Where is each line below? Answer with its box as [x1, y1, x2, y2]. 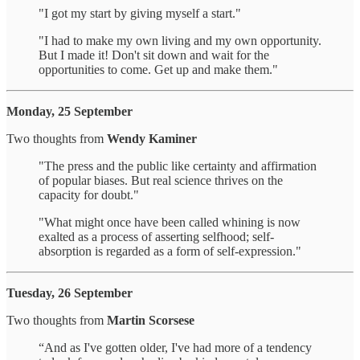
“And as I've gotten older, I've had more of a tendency [39, 340, 312, 354]
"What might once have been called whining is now [39, 215, 301, 229]
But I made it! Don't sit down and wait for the [39, 47, 269, 62]
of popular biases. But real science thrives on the [39, 173, 283, 187]
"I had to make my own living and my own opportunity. [39, 33, 321, 47]
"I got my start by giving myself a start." [39, 6, 241, 20]
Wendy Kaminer [107, 131, 197, 145]
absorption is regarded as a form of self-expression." [39, 243, 301, 258]
